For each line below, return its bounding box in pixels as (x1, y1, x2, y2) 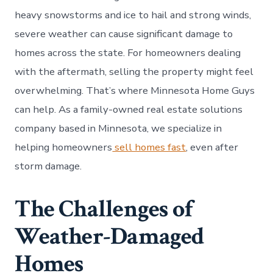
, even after (186, 140, 239, 154)
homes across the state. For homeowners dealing (15, 45, 241, 60)
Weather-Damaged (15, 220, 205, 252)
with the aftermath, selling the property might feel (15, 64, 254, 79)
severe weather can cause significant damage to (15, 26, 233, 41)
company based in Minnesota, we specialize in (15, 121, 222, 135)
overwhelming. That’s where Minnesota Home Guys (15, 83, 255, 97)
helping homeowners (15, 140, 113, 154)
